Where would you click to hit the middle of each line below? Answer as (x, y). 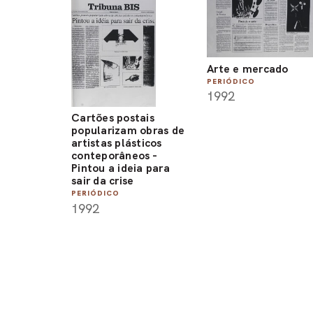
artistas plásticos (117, 143)
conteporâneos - (114, 156)
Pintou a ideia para (121, 168)
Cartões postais (113, 118)
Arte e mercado (248, 68)
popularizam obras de (128, 131)
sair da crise (103, 181)
